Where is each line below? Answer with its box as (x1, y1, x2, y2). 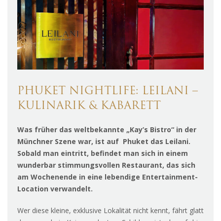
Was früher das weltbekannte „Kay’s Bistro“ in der (17, 125, 196, 135)
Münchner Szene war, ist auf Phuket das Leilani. (17, 137, 192, 147)
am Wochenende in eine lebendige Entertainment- (17, 172, 198, 182)
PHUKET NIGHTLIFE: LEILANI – (17, 86, 198, 98)
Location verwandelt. (17, 184, 93, 194)
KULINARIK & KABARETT (17, 101, 161, 112)
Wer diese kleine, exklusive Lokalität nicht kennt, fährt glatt (17, 206, 204, 216)
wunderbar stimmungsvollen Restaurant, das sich (17, 160, 195, 170)
